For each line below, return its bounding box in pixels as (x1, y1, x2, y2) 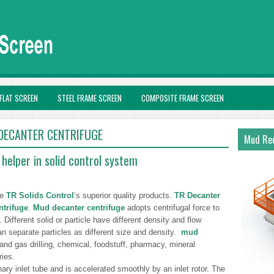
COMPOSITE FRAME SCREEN (141, 92, 224, 104)
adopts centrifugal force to (125, 203, 220, 212)
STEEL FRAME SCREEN (57, 92, 122, 104)
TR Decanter (174, 191, 220, 200)
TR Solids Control (4, 191, 74, 200)
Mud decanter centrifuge (33, 203, 125, 212)
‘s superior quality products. (74, 191, 174, 200)
